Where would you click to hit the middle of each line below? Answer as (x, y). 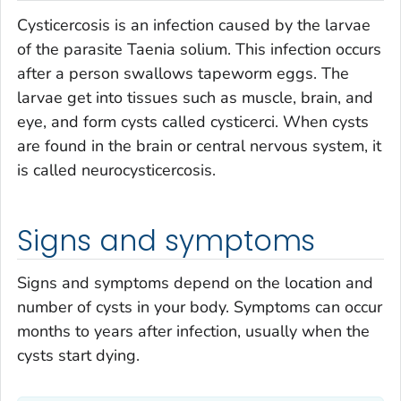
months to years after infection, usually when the (193, 332)
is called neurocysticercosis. (116, 170)
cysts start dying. (78, 356)
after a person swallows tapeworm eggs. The (183, 73)
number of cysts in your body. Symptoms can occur (200, 307)
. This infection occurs (304, 49)
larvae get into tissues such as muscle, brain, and (195, 97)
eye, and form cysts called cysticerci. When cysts (193, 121)
